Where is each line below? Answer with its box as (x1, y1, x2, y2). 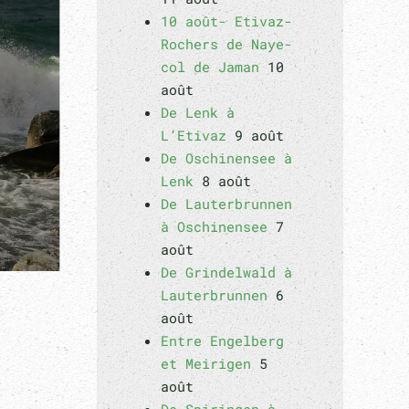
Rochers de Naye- (161, 35, 292, 53)
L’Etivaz (161, 126, 226, 144)
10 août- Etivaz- (161, 12, 292, 30)
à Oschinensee (161, 217, 267, 236)
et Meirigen (161, 354, 251, 372)
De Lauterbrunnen (161, 194, 292, 213)
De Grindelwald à (161, 263, 292, 281)
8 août (202, 172, 251, 190)
